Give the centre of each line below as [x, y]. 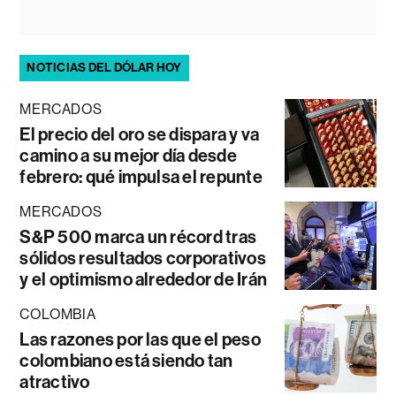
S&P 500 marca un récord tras [138, 236]
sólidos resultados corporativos [143, 258]
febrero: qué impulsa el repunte [141, 176]
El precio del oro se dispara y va [140, 134]
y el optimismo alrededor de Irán [144, 279]
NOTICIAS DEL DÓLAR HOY [104, 67]
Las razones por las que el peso [140, 339]
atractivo [55, 381]
